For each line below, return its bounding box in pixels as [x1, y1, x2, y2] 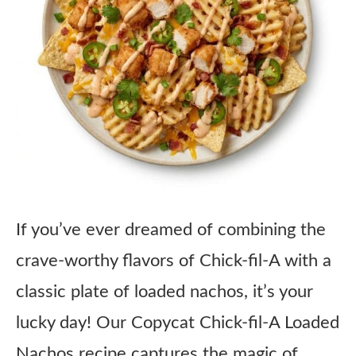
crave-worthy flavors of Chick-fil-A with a [16, 252, 331, 269]
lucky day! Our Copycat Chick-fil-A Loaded [16, 314, 339, 331]
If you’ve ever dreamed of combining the [16, 221, 326, 238]
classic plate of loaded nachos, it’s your [16, 283, 313, 300]
